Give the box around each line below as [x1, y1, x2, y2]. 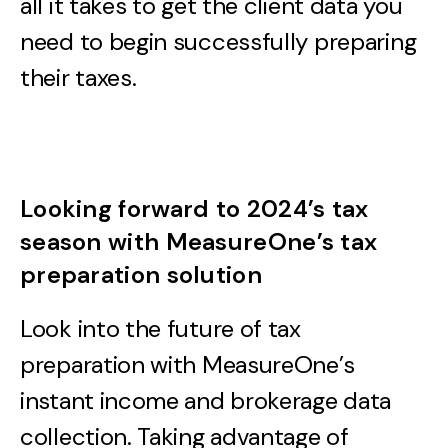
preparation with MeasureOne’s [20, 348, 355, 380]
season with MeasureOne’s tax [20, 225, 378, 257]
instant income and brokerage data [20, 384, 392, 416]
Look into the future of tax [20, 312, 301, 344]
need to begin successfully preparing [20, 25, 417, 57]
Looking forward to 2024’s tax [20, 192, 369, 224]
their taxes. [20, 61, 137, 93]
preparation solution [20, 258, 262, 290]
